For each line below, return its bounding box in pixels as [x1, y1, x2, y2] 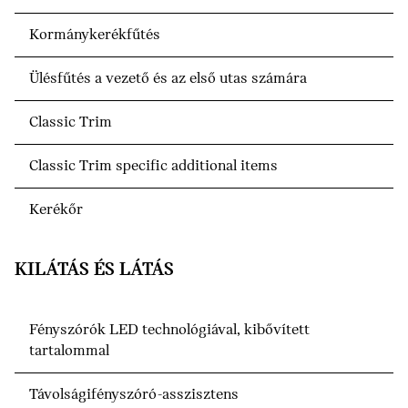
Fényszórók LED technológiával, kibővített [29, 321, 310, 340]
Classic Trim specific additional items [29, 158, 278, 176]
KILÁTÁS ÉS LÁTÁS [15, 260, 174, 280]
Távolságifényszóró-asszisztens [29, 386, 239, 404]
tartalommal [29, 342, 109, 361]
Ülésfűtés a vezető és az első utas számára [29, 70, 307, 88]
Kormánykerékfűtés [29, 26, 160, 45]
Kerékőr [29, 201, 83, 219]
